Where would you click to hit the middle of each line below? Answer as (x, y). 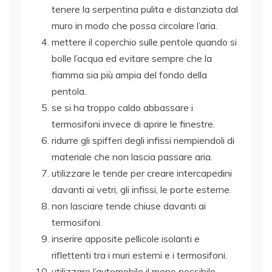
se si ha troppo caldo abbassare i (122, 107)
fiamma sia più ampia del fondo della (129, 74)
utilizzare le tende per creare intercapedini (142, 173)
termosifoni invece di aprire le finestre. (133, 124)
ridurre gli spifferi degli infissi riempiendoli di (143, 140)
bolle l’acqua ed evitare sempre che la (132, 58)
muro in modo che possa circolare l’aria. (134, 25)
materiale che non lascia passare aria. (132, 156)
